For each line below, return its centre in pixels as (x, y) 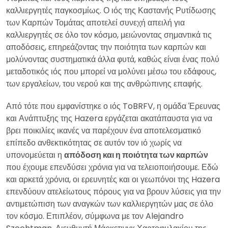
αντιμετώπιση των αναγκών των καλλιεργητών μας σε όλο (110, 204)
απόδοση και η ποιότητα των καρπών (136, 155)
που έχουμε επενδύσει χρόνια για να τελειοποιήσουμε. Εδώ (112, 167)
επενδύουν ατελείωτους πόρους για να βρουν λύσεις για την (113, 191)
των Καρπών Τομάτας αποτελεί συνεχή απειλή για (95, 22)
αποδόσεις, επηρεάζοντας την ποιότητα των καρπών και (106, 47)
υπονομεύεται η (35, 155)
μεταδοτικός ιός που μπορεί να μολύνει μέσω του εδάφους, (111, 71)
